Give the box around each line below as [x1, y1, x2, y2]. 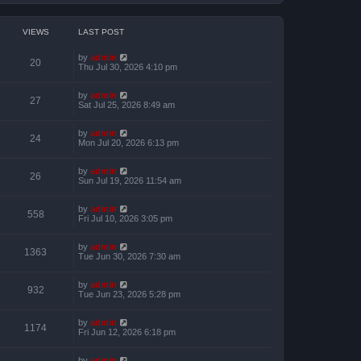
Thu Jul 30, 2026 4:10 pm [78, 62, 177, 72]
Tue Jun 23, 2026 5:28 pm [78, 289, 180, 299]
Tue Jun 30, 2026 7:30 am [78, 251, 180, 261]
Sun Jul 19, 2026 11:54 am [78, 176, 181, 185]
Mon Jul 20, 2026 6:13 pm [78, 138, 179, 147]
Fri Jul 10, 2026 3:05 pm [78, 214, 172, 223]
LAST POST [78, 27, 124, 36]
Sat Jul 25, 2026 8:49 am [78, 100, 175, 110]
